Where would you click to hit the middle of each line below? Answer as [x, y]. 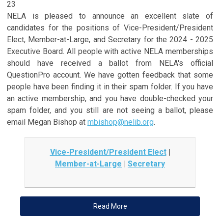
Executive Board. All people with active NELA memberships [110, 51]
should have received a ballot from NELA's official [110, 63]
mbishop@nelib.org [121, 122]
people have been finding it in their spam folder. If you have [110, 86]
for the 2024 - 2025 [178, 39]
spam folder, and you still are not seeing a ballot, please [110, 110]
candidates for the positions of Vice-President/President [110, 27]
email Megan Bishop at [47, 122]
